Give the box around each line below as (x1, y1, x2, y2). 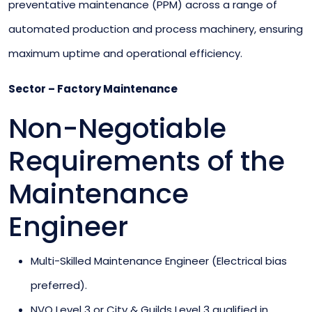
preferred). (31, 277, 87, 292)
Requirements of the (8, 141, 285, 180)
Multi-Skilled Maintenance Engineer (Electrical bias (31, 253, 287, 268)
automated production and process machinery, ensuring (8, 21, 303, 36)
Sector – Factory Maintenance (8, 81, 178, 96)
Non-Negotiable (8, 109, 226, 148)
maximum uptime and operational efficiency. (8, 45, 242, 61)
